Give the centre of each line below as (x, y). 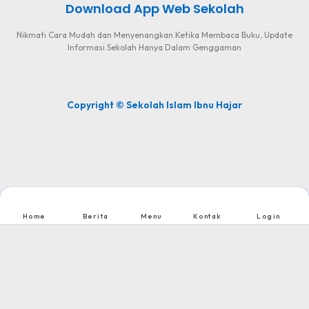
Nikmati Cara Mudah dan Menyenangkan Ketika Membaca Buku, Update (154, 35)
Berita (96, 216)
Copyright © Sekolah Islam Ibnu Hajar (154, 105)
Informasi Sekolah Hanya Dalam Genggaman (154, 48)
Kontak (207, 216)
